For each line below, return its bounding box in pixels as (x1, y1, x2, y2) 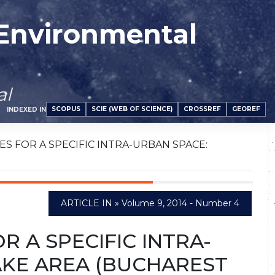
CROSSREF (184, 105, 221, 113)
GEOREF (232, 105, 260, 113)
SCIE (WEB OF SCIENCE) (91, 105, 172, 113)
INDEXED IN (7, 105, 46, 114)
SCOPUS (52, 105, 80, 113)
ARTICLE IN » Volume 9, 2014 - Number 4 (61, 198, 239, 209)
